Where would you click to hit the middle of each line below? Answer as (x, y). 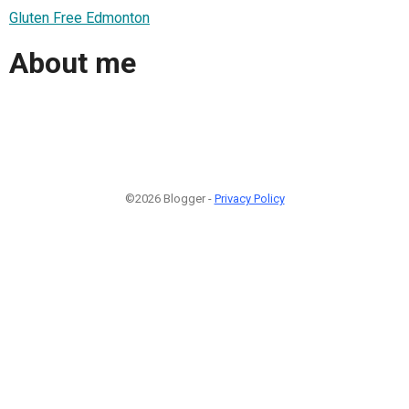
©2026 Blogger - (169, 198)
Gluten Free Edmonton (79, 17)
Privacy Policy (249, 198)
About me (73, 63)
